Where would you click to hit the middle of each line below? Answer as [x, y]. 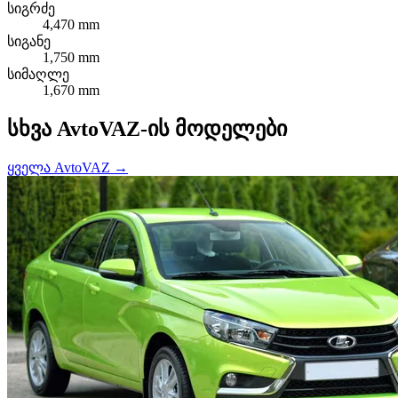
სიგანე [29, 41]
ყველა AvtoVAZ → [68, 167]
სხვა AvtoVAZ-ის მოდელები [147, 128]
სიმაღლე [38, 74]
